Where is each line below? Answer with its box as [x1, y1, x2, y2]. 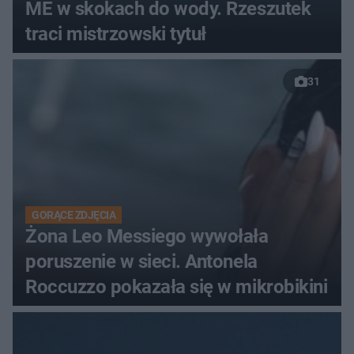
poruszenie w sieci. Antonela [25, 250, 258, 273]
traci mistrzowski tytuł [25, 22, 206, 45]
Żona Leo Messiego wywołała [25, 224, 269, 247]
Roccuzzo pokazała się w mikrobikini [25, 275, 328, 298]
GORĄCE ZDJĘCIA [32, 208, 116, 221]
